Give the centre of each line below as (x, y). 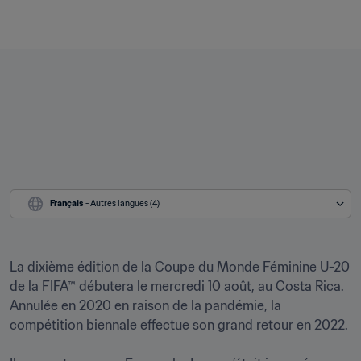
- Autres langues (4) (122, 203)
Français (67, 203)
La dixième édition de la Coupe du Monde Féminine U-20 (180, 267)
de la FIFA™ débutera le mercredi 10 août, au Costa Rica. (177, 286)
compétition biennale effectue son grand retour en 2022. (179, 325)
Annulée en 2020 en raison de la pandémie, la (145, 305)
